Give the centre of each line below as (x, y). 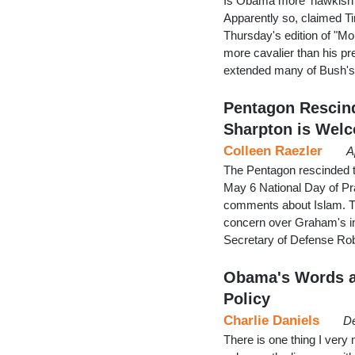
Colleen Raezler (273, 151)
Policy (247, 298)
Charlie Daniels (271, 320)
